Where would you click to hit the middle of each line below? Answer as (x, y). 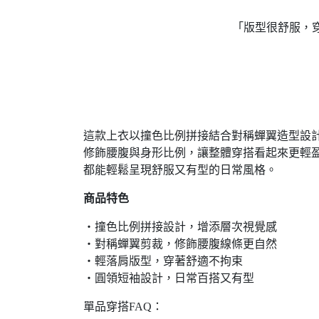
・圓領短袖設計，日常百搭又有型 (169, 278)
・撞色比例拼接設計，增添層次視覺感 (180, 227)
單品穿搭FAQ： (123, 307)
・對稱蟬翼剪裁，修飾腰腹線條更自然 (180, 244)
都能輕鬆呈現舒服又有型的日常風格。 (180, 170)
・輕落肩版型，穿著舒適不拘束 (163, 261)
